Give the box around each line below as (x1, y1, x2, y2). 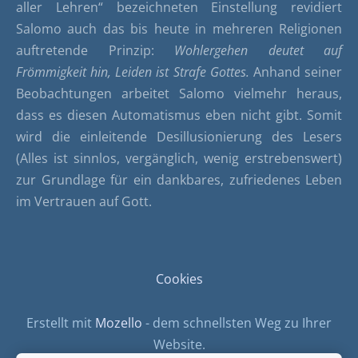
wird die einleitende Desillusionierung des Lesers (16, 127, 342, 145)
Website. (153, 336, 205, 354)
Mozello (95, 314, 142, 332)
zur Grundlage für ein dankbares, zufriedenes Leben (16, 170, 342, 189)
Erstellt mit (26, 314, 95, 332)
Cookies (155, 270, 203, 288)
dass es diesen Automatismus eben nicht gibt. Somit (16, 105, 342, 124)
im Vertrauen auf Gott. (16, 192, 152, 210)
